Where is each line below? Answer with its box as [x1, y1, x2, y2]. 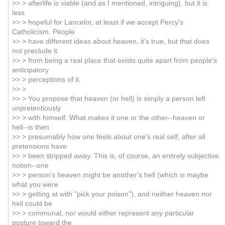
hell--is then [12, 123, 49, 131]
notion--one [12, 161, 49, 169]
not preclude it [12, 47, 57, 55]
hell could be [12, 199, 52, 207]
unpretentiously [12, 104, 61, 112]
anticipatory [12, 66, 49, 74]
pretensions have [12, 142, 67, 150]
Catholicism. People [12, 28, 75, 36]
